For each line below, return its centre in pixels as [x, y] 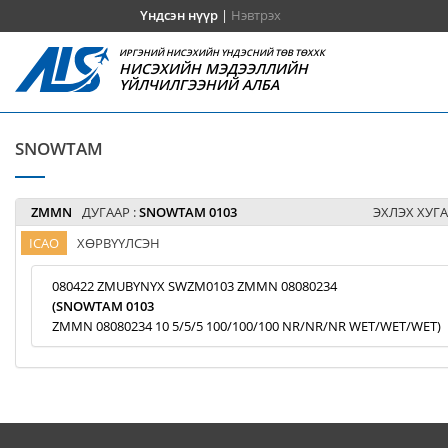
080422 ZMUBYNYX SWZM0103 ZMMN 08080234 [194, 286]
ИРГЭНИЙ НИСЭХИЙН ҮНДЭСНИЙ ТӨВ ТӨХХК [222, 52]
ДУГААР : [110, 212]
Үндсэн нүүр [178, 15]
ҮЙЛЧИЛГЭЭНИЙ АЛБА [199, 84]
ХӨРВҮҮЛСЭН [118, 243]
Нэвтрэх [255, 15]
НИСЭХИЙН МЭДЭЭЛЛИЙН [214, 68]
